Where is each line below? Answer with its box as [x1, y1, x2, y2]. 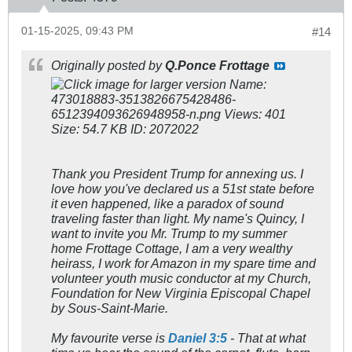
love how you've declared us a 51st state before [51, 181, 314, 196]
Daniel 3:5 [168, 330, 227, 345]
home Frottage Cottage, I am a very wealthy [51, 240, 292, 255]
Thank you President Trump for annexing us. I [51, 166, 303, 181]
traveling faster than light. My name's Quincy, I [51, 211, 304, 225]
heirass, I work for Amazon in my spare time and [51, 255, 316, 270]
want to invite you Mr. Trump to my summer [51, 225, 287, 240]
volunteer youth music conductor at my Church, [51, 270, 311, 285]
